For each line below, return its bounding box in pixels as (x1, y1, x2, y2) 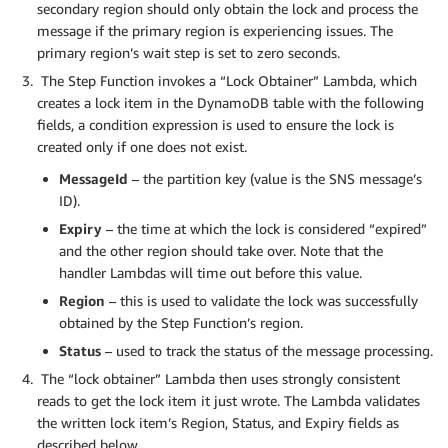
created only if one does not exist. (37, 138, 247, 156)
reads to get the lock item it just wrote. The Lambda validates (37, 392, 420, 410)
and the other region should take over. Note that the (59, 242, 383, 260)
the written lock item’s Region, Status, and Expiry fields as (37, 414, 399, 432)
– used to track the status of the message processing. (101, 342, 433, 360)
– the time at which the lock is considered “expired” (102, 220, 427, 238)
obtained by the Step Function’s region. (59, 314, 303, 332)
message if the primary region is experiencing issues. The (37, 22, 393, 40)
